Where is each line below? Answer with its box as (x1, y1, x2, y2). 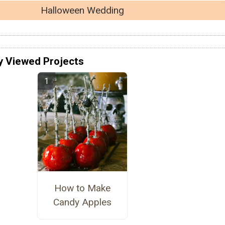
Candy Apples (53, 196, 111, 208)
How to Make (54, 182, 110, 194)
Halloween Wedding (41, 5, 124, 16)
